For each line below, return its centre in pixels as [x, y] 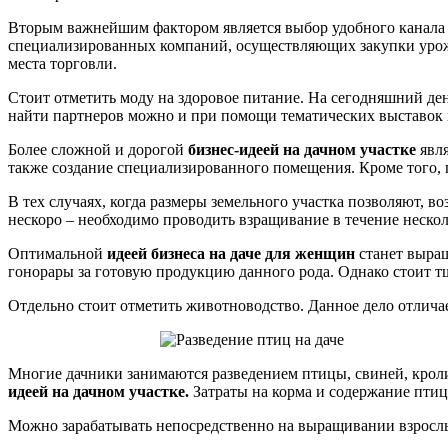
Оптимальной [57, 254]
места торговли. [62, 64]
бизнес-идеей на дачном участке [304, 150]
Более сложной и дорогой [98, 150]
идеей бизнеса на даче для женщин [231, 254]
